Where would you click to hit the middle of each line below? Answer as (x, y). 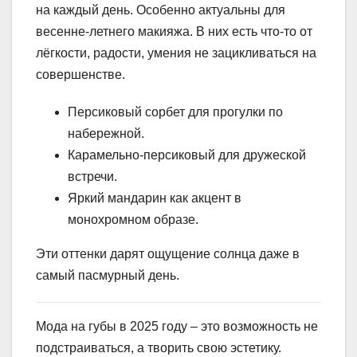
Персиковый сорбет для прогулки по (175, 112)
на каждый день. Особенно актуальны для (161, 10)
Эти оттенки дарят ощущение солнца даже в (168, 253)
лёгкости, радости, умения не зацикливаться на (176, 53)
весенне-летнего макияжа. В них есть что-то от (174, 31)
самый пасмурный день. (108, 275)
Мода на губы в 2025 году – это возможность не (177, 326)
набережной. (106, 133)
